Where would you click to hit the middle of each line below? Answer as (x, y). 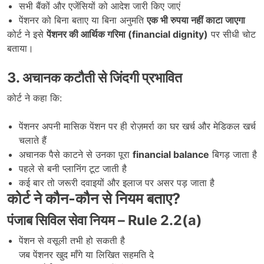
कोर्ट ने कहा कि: (34, 98)
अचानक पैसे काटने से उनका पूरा (76, 154)
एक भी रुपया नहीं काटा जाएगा (196, 20)
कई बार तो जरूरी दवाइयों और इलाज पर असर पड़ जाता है (117, 182)
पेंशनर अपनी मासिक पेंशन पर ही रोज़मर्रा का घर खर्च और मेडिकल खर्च (137, 126)
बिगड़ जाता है (233, 154)
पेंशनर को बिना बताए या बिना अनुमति (83, 20)
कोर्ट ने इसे (27, 34)
